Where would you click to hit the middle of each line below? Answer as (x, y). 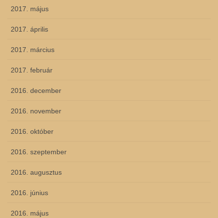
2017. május (30, 9)
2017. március (33, 50)
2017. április (29, 29)
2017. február (32, 70)
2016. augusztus (36, 173)
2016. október (32, 132)
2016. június (29, 193)
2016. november (36, 111)
